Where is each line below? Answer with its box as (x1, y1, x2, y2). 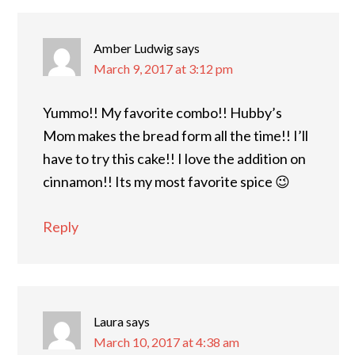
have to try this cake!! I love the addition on (43, 149, 306, 167)
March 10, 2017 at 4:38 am (94, 334, 239, 349)
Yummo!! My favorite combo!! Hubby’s (43, 103, 282, 121)
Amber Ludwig (94, 40, 174, 55)
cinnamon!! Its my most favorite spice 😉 (43, 172, 290, 190)
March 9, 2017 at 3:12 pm (94, 60, 233, 76)
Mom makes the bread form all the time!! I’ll (43, 126, 308, 144)
